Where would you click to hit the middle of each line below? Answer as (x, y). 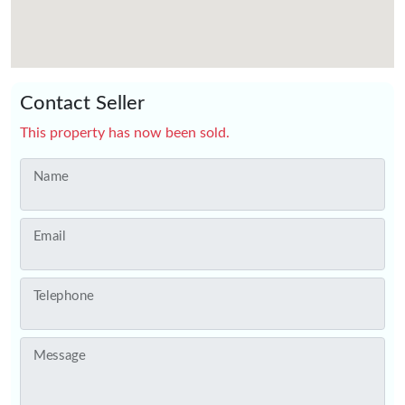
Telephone (64, 296)
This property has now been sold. (125, 133)
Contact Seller (82, 103)
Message (59, 355)
